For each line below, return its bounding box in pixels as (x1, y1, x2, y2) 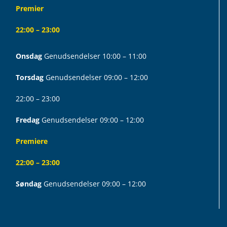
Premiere (15, 136, 48, 146)
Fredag (15, 115, 40, 125)
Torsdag (15, 72, 44, 83)
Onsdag (15, 51, 42, 61)
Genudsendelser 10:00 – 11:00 (44, 51, 146, 61)
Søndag (15, 179, 42, 189)
